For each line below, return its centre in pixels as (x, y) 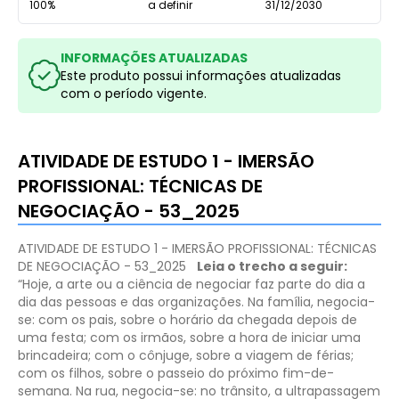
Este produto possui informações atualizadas (201, 75)
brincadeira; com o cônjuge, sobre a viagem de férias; (186, 355)
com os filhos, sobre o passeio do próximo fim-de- (176, 373)
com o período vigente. (134, 93)
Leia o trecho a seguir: (273, 266)
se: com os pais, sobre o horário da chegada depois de (187, 319)
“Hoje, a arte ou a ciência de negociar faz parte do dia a (191, 284)
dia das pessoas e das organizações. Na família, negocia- (196, 301)
